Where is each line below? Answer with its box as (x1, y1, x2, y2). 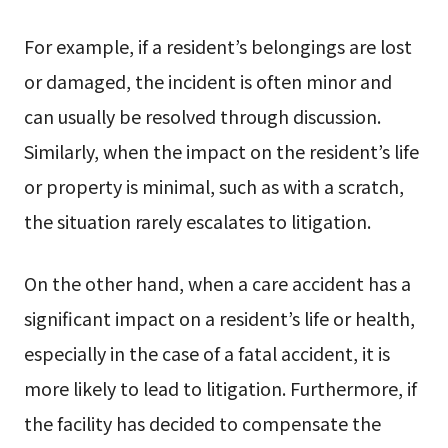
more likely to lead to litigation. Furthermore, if (23, 375, 417, 402)
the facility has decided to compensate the (23, 410, 381, 437)
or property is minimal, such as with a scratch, (23, 173, 404, 200)
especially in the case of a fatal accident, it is (23, 340, 390, 367)
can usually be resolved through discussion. (23, 103, 381, 130)
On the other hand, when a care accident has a (23, 270, 411, 297)
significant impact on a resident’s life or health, (23, 305, 415, 332)
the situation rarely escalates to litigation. (23, 208, 371, 235)
